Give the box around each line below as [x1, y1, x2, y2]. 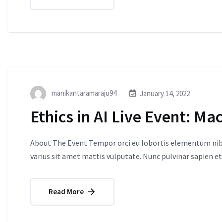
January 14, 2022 [140, 89, 190, 99]
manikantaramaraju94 [50, 88, 116, 98]
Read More [49, 186, 85, 196]
